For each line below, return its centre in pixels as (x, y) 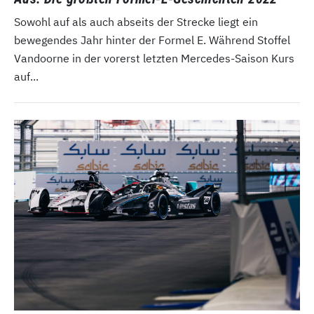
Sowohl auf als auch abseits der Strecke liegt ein (136, 21)
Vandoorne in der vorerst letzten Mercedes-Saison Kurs (154, 58)
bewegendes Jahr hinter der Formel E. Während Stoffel (152, 40)
